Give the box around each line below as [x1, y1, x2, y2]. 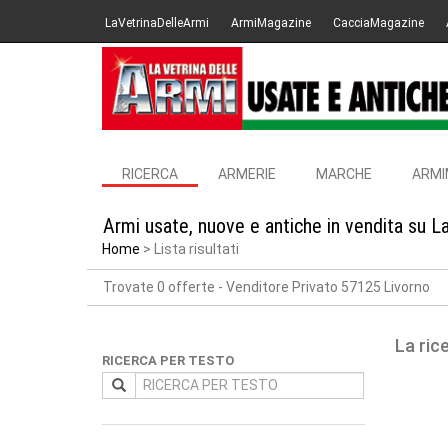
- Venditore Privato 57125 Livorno [218, 279, 430, 295]
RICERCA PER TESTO [102, 353, 234, 368]
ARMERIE [218, 166, 276, 182]
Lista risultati [154, 241, 239, 257]
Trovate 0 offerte [103, 279, 218, 295]
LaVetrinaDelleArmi [105, 16, 209, 30]
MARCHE [316, 166, 372, 182]
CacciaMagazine [333, 16, 424, 30]
